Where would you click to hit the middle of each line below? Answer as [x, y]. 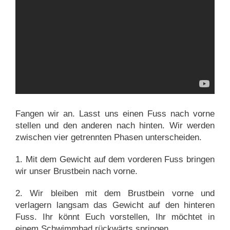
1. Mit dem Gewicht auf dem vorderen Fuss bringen [115, 160]
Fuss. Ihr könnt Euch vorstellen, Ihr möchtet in [115, 217]
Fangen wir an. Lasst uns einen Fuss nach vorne [115, 113]
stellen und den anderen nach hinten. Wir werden [115, 125]
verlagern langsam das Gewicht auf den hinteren [115, 205]
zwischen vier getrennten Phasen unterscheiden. [109, 137]
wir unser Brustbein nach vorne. [76, 171]
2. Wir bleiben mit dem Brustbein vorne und [115, 194]
